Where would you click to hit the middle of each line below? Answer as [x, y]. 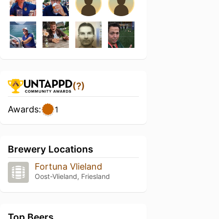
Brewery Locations [51, 149]
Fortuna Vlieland [68, 166]
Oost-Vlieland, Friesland [72, 176]
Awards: [24, 109]
